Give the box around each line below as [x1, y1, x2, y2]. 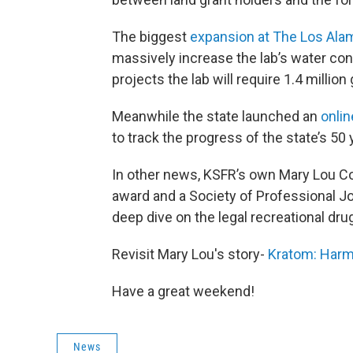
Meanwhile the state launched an [112, 107, 321, 124]
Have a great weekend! [112, 282, 255, 299]
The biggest [112, 28, 190, 45]
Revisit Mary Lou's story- [112, 245, 268, 262]
